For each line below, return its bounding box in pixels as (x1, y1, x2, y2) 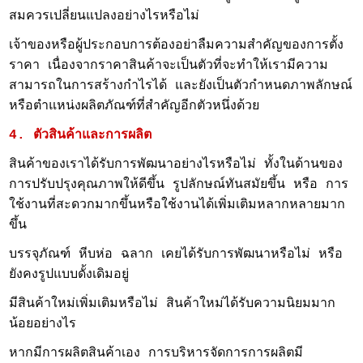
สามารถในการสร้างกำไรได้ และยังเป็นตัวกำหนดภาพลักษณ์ (9, 79, 353, 93)
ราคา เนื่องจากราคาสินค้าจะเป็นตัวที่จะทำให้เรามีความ (9, 58, 329, 73)
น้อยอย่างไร (9, 317, 77, 331)
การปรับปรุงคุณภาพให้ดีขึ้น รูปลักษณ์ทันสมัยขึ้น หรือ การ (9, 177, 349, 192)
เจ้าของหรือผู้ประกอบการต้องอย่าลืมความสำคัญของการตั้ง (9, 38, 344, 53)
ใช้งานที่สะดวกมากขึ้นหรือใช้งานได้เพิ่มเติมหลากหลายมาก (9, 198, 346, 212)
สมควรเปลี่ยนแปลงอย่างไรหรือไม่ (9, 9, 200, 23)
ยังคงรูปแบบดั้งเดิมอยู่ (9, 267, 130, 282)
